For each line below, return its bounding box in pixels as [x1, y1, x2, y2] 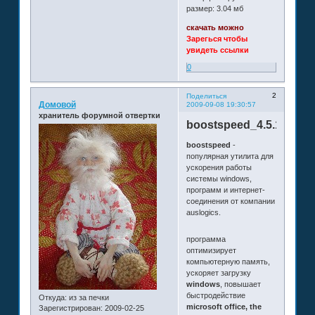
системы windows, [186, 174, 252, 183]
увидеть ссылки [186, 46, 249, 55]
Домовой [38, 100, 76, 110]
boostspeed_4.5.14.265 [186, 118, 309, 131]
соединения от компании [186, 196, 275, 205]
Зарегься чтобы [186, 34, 247, 44]
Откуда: [38, 293, 67, 302]
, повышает [219, 279, 261, 288]
